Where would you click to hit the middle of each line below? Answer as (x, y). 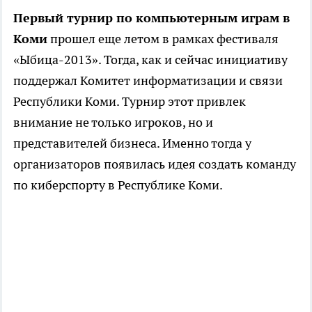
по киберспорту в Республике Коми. (118, 185)
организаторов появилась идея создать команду (155, 164)
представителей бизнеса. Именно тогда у (132, 143)
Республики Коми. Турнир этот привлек (130, 102)
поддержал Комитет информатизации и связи (148, 81)
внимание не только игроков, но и (113, 123)
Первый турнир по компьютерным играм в (151, 18)
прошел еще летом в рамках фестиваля (163, 39)
